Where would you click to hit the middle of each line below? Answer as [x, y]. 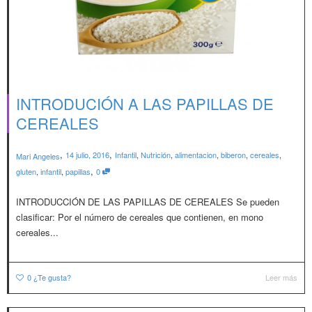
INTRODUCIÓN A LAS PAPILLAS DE [145, 103]
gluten [26, 171]
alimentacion [196, 155]
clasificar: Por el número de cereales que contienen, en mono [140, 217]
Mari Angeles [38, 156]
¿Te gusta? [52, 277]
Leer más [281, 277]
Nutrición [156, 155]
